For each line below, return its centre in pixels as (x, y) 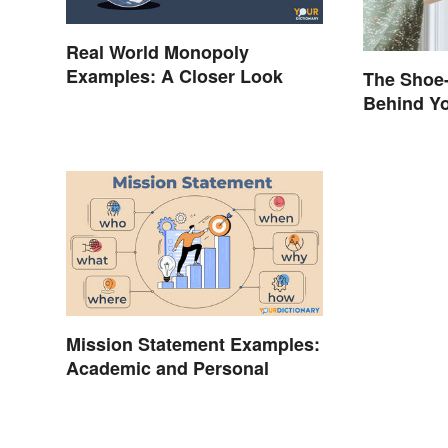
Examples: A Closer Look (174, 76)
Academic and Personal (167, 367)
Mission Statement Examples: (193, 343)
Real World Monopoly (157, 52)
